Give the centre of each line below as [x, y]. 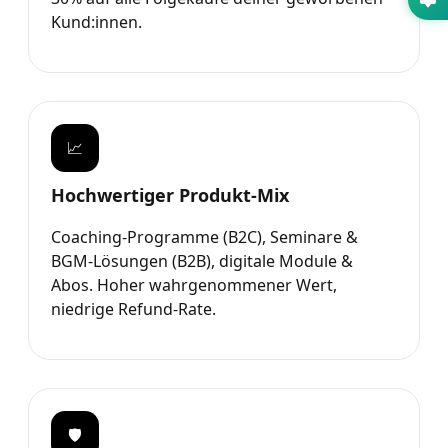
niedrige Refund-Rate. [133, 308]
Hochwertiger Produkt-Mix [170, 194]
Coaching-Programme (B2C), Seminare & [204, 236]
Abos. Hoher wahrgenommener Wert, [194, 284]
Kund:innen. [96, 21]
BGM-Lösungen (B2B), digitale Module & [202, 260]
